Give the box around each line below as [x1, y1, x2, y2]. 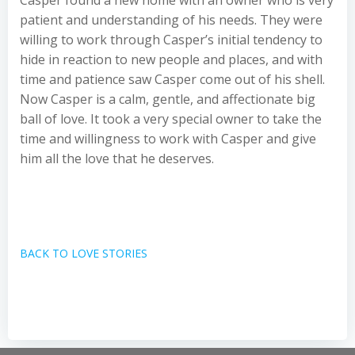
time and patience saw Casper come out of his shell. [20, 71, 325, 88]
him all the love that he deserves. [20, 150, 214, 167]
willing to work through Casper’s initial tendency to [20, 31, 323, 48]
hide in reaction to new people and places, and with [20, 51, 323, 68]
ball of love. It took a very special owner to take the [20, 110, 322, 128]
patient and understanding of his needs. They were [20, 11, 323, 29]
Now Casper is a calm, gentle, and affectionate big [20, 90, 315, 108]
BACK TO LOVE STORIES [20, 246, 147, 261]
